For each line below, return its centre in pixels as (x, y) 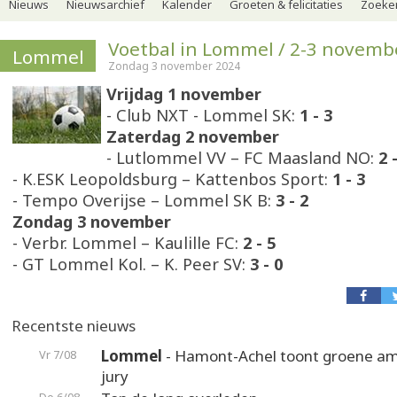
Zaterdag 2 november (195, 136)
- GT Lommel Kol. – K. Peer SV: (131, 264)
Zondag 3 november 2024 (174, 66)
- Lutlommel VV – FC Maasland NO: (240, 158)
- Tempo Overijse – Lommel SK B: (144, 200)
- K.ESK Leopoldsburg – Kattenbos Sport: (170, 179)
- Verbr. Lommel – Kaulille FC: (128, 243)
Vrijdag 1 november (184, 94)
